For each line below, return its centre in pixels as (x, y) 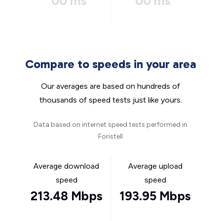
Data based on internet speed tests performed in (110, 125)
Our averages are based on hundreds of (110, 86)
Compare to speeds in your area (110, 64)
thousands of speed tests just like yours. (110, 100)
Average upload (155, 166)
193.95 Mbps (155, 196)
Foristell (110, 136)
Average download (66, 166)
